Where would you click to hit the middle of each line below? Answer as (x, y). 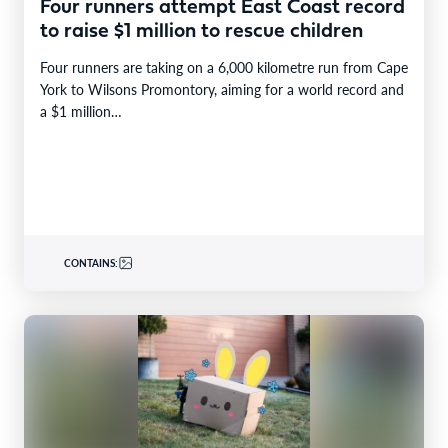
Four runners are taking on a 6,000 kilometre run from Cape (224, 66)
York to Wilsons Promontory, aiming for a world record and (222, 88)
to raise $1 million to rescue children (201, 31)
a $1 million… (81, 110)
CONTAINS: (91, 262)
